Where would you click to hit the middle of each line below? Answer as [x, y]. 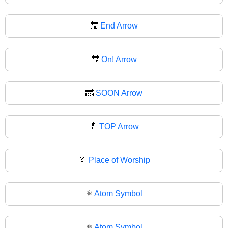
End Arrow [119, 25]
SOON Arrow [119, 93]
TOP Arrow [119, 126]
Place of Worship [119, 160]
